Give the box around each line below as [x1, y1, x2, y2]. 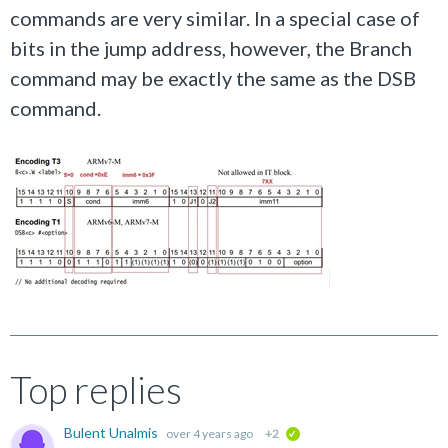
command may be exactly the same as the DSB [10, 66, 416, 90]
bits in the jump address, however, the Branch [10, 36, 412, 60]
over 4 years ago [166, 426, 253, 441]
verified [308, 432, 337, 442]
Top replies [10, 367, 182, 412]
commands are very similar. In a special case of [10, 6, 420, 30]
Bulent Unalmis [64, 424, 161, 441]
